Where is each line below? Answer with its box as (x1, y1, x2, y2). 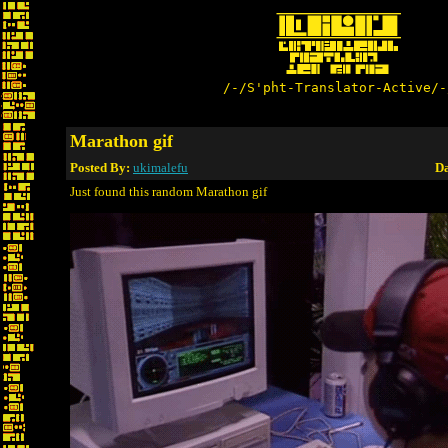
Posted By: (70, 160, 133, 175)
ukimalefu (133, 160, 188, 175)
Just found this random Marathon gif (70, 184, 267, 199)
